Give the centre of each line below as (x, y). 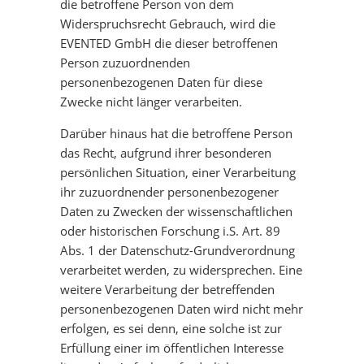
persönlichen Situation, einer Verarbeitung (178, 172)
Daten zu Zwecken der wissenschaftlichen (176, 211)
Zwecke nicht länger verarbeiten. (151, 102)
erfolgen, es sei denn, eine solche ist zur (171, 328)
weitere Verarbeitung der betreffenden (167, 289)
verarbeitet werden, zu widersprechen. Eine (181, 270)
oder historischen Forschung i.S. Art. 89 (170, 231)
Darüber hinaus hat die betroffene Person (176, 133)
